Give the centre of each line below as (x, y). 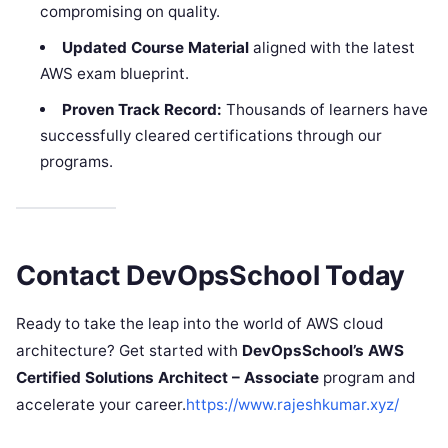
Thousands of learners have (324, 110)
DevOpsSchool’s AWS (323, 351)
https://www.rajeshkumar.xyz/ (292, 405)
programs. (77, 162)
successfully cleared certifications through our (211, 136)
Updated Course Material (155, 48)
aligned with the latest (331, 48)
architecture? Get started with (129, 351)
